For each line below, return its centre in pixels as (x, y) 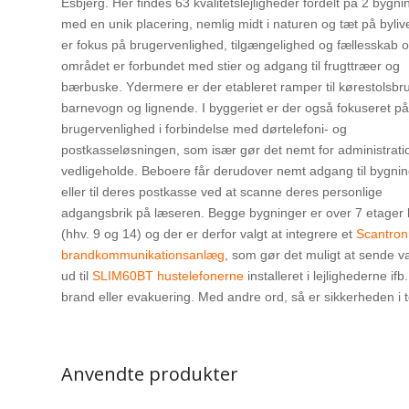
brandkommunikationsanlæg (143, 254)
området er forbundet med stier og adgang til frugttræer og (231, 65)
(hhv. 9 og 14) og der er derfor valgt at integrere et (209, 233)
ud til (77, 275)
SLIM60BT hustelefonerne (168, 275)
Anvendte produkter (150, 373)
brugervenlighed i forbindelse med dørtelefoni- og (204, 128)
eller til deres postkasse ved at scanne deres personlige (222, 191)
